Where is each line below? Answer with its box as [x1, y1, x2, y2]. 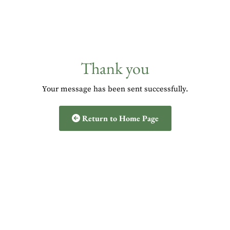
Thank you [81, 57, 149, 79]
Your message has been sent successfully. [42, 84, 188, 94]
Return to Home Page [80, 112, 159, 124]
